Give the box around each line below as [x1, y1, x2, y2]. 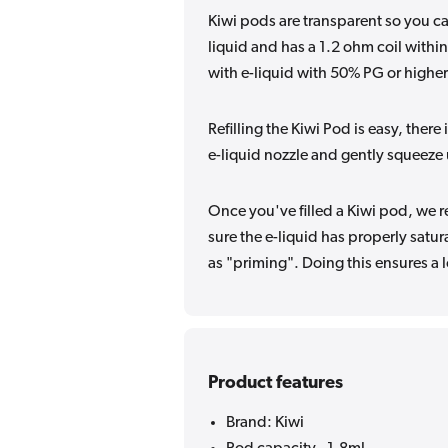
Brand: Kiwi [226, 414, 304, 431]
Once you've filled [208, 203, 336, 220]
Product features [208, 373, 343, 393]
